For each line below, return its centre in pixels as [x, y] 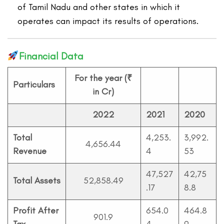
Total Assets [37, 181]
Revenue [30, 151]
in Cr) [103, 92]
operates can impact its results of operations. [108, 21]
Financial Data [51, 56]
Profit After [36, 211]
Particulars [34, 85]
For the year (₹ [103, 78]
